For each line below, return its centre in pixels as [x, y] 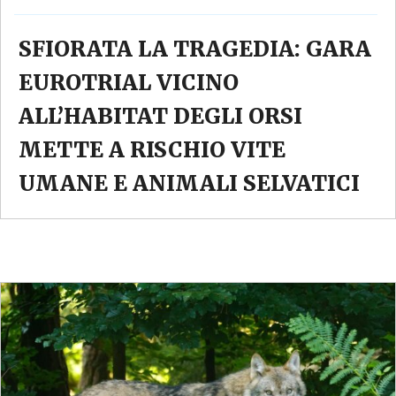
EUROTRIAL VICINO [129, 83]
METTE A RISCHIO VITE [152, 150]
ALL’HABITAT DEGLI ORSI [160, 117]
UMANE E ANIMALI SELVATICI [189, 184]
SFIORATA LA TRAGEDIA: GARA [195, 49]
